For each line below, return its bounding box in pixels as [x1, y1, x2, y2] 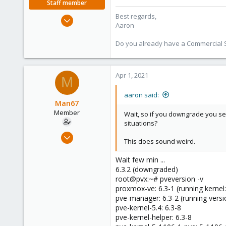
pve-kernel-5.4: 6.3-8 [116, 202, 181, 212]
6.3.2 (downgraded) [116, 164, 178, 174]
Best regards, [116, 11, 156, 21]
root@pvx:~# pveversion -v [116, 174, 203, 184]
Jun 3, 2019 [73, 12, 105, 21]
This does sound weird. [124, 136, 195, 146]
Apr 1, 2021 [116, 70, 148, 80]
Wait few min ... [116, 154, 165, 164]
